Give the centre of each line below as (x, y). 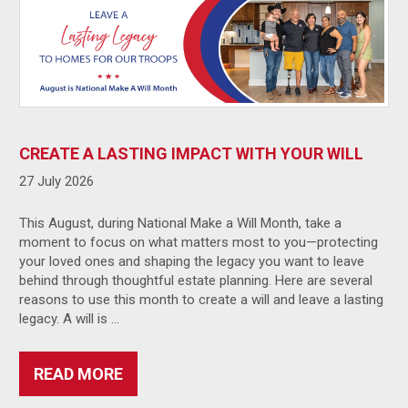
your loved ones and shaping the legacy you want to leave (192, 261)
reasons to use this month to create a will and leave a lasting (202, 299)
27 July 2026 (57, 181)
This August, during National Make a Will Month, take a (181, 223)
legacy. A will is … (70, 318)
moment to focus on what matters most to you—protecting (199, 242)
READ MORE (79, 373)
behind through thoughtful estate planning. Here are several (196, 280)
